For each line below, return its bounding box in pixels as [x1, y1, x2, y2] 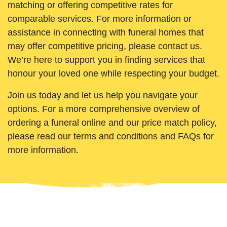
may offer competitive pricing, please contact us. [8, 41, 202, 52]
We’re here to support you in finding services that [8, 55, 205, 65]
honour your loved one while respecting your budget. [8, 68, 219, 79]
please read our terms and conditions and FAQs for [8, 131, 214, 142]
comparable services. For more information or [8, 14, 192, 24]
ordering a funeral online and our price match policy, [8, 118, 217, 128]
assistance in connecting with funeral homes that [8, 27, 204, 38]
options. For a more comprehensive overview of [8, 104, 200, 115]
